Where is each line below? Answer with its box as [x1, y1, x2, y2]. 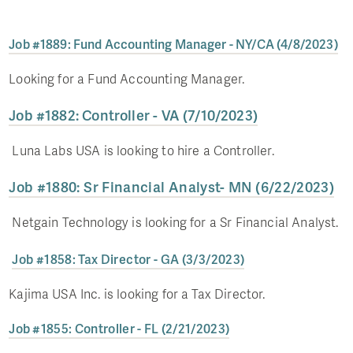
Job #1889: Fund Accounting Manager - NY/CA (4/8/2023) [9, 35, 338, 54]
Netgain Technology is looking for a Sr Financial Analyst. [9, 213, 342, 232]
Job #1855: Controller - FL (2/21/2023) [9, 319, 230, 338]
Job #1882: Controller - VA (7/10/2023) [9, 105, 258, 125]
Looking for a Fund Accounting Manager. [9, 69, 248, 88]
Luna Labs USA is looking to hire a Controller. [9, 141, 277, 160]
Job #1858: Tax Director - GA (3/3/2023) [12, 250, 245, 269]
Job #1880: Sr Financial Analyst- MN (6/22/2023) [9, 176, 335, 197]
